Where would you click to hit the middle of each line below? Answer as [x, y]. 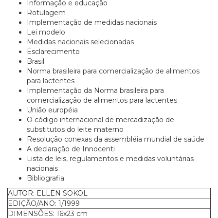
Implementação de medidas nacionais [92, 22]
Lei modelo [46, 32]
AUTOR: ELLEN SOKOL [48, 193]
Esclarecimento [53, 52]
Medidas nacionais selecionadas [80, 42]
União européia [52, 110]
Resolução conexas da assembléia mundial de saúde [116, 139]
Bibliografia [45, 178]
